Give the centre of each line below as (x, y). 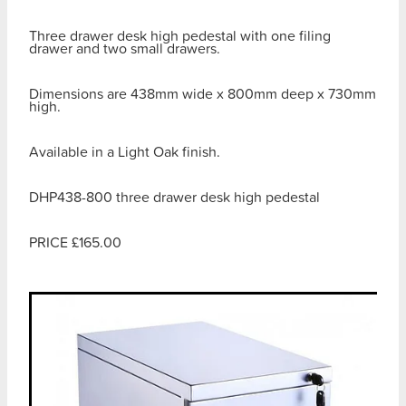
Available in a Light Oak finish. (125, 151)
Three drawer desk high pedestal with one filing (180, 35)
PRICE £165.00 (75, 242)
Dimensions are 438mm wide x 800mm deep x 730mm (203, 93)
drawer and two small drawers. (125, 48)
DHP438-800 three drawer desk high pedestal (174, 196)
